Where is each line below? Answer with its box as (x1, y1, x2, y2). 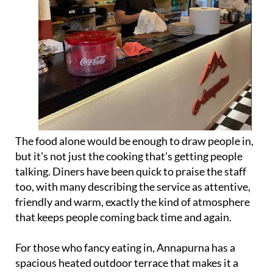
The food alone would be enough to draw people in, (15, 134, 253, 148)
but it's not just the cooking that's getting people (15, 149, 243, 163)
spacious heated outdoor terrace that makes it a (15, 256, 238, 270)
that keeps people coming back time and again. (15, 210, 232, 224)
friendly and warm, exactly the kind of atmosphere (15, 195, 250, 209)
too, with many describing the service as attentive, (15, 180, 250, 194)
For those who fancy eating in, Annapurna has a (15, 241, 235, 255)
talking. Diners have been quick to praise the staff (15, 165, 246, 179)
